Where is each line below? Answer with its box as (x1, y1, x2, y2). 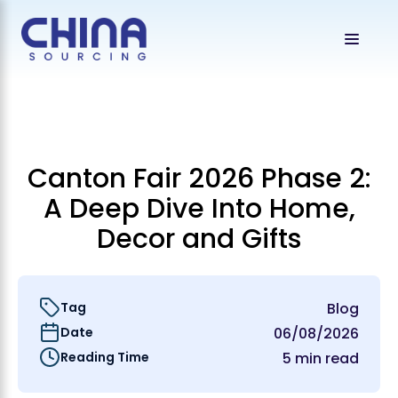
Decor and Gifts (97, 220, 301, 258)
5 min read (283, 348, 359, 369)
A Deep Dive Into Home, (43, 190, 355, 227)
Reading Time (60, 348, 149, 366)
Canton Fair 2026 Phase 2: (27, 160, 371, 197)
